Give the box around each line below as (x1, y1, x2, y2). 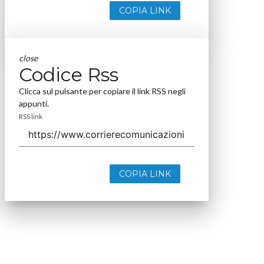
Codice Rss (18, 63, 118, 87)
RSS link (18, 113, 42, 121)
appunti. (18, 98, 49, 109)
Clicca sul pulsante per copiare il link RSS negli (18, 86, 186, 97)
